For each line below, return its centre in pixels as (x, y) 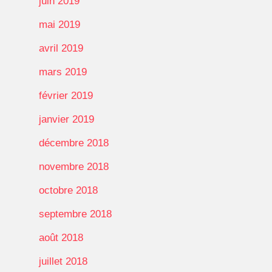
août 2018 (61, 237)
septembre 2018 (75, 214)
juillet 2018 (63, 261)
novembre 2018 (74, 166)
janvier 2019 (66, 119)
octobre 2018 (68, 190)
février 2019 (66, 95)
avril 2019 (61, 48)
